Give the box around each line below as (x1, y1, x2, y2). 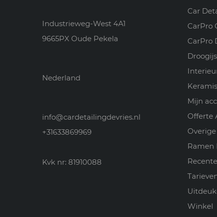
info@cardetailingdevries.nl (42, 112, 140, 122)
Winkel (187, 201, 213, 211)
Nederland (42, 73, 80, 83)
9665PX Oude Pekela (42, 34, 118, 44)
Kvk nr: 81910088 (42, 157, 102, 167)
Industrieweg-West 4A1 (42, 19, 125, 29)
